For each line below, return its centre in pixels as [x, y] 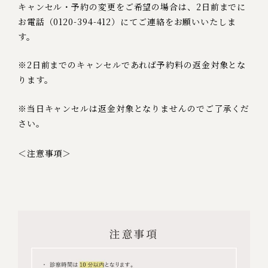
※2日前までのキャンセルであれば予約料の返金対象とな [132, 65]
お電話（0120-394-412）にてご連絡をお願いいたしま [127, 22]
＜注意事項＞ [45, 153]
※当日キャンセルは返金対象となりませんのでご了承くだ [134, 108]
